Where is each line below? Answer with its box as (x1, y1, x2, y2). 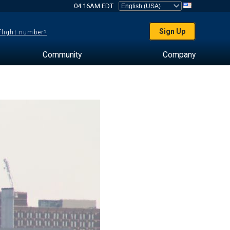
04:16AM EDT (73, 2, 113, 10)
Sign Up (159, 27, 186, 35)
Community (42, 50, 82, 60)
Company (162, 50, 196, 60)
